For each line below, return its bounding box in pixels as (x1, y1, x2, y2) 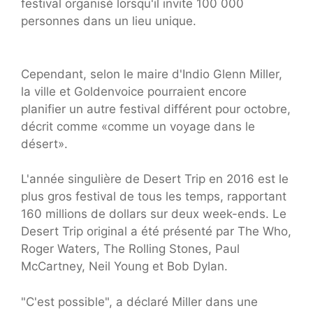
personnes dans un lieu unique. (21, 13, 196, 28)
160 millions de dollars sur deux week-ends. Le (21, 207, 286, 221)
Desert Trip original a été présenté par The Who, (21, 224, 291, 239)
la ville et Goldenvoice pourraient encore (21, 84, 247, 99)
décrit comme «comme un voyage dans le (21, 119, 255, 133)
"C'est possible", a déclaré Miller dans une (21, 294, 258, 309)
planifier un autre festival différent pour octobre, (21, 101, 291, 116)
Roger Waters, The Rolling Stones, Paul (21, 242, 240, 256)
